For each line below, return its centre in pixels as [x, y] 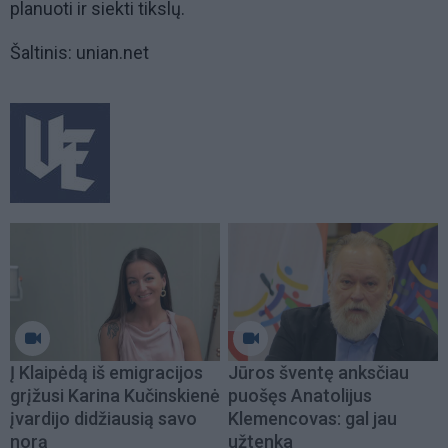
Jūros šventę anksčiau [318, 373]
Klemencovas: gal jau [312, 419]
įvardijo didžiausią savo [103, 419]
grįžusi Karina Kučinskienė [115, 396]
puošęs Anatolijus [300, 396]
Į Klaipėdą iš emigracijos [106, 373]
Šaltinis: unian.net [79, 52]
